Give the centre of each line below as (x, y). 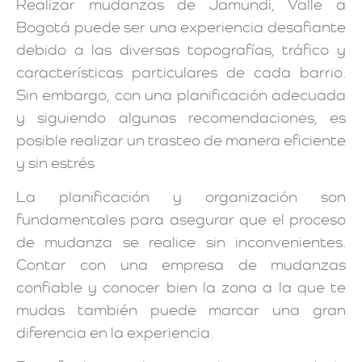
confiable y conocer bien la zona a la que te (181, 287)
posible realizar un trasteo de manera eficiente (181, 140)
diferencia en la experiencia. (116, 332)
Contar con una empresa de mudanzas (181, 264)
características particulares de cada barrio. (181, 72)
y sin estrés (55, 162)
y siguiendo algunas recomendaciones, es (181, 117)
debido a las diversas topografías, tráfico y (181, 49)
